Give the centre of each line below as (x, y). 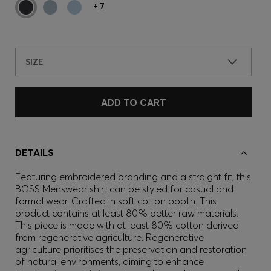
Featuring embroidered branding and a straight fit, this (133, 177)
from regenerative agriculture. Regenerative (109, 237)
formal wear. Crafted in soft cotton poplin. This (116, 201)
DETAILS (34, 152)
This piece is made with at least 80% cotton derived (127, 225)
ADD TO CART (133, 102)
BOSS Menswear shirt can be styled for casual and (124, 189)
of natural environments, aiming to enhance (109, 261)
